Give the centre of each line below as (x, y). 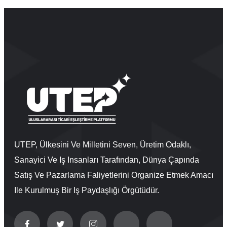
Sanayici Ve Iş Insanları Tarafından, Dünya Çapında (107, 160)
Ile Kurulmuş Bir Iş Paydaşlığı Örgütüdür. (87, 191)
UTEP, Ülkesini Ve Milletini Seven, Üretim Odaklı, (103, 145)
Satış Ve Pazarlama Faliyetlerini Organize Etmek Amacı (114, 175)
